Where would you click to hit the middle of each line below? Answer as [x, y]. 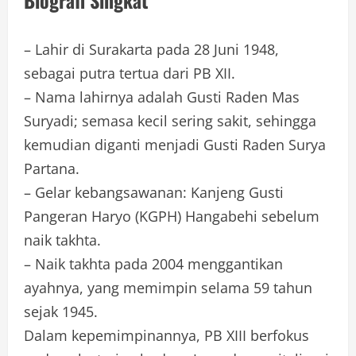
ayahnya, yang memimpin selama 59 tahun [168, 288]
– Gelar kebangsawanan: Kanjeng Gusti [154, 193]
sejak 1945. [61, 312]
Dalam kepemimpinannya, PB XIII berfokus [166, 336]
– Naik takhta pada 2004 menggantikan [153, 264]
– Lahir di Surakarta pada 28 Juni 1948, [151, 50]
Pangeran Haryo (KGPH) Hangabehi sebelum [172, 217]
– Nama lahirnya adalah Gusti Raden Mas [162, 97]
